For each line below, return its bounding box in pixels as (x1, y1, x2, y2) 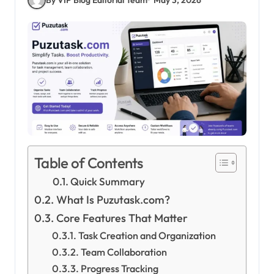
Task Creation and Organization (78, 229, 216, 242)
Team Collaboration (80, 246, 167, 259)
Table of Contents (34, 154, 143, 172)
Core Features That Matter (56, 211, 188, 226)
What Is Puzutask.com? (56, 193, 170, 207)
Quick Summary (70, 175, 146, 188)
